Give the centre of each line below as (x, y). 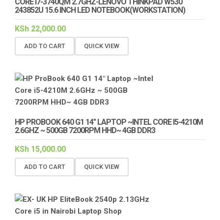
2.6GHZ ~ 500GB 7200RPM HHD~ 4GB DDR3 (85, 131)
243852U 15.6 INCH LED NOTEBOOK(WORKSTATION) (100, 10)
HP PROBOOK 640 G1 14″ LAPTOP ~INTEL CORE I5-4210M (109, 122)
